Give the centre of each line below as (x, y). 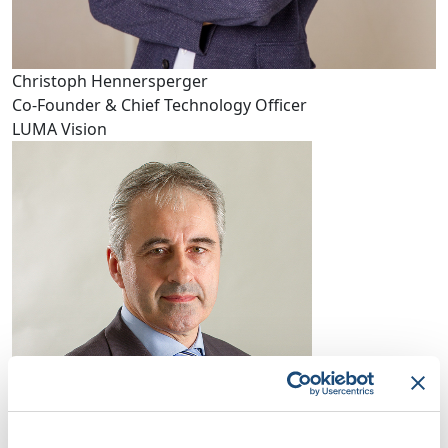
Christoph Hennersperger (110, 81)
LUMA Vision (59, 129)
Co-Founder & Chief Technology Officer (159, 105)
